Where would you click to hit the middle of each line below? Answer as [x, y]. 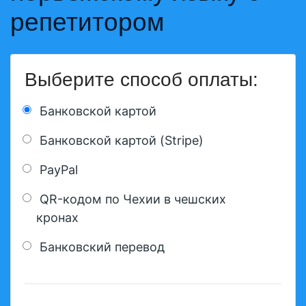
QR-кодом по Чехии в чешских [133, 199]
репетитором [87, 22]
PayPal [59, 170]
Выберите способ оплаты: [141, 80]
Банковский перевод [102, 247]
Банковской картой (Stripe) [122, 140]
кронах [57, 218]
